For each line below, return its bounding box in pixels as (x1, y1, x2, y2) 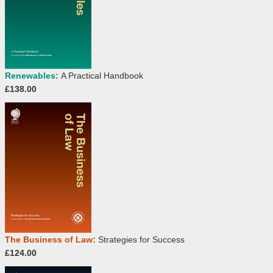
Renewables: (5, 71, 61, 81)
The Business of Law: (5, 235, 98, 245)
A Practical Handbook (61, 71, 143, 81)
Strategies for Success (98, 235, 185, 245)
